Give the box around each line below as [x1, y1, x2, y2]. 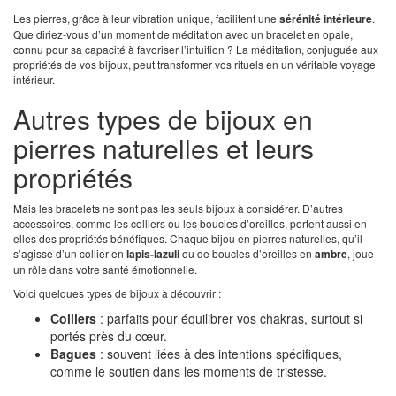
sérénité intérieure [279, 11, 372, 27]
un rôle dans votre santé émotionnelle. [13, 262, 197, 278]
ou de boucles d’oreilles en [179, 246, 315, 262]
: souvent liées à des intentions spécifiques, [96, 345, 342, 363]
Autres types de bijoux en [13, 100, 313, 139]
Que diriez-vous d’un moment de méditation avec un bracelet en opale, [13, 27, 353, 42]
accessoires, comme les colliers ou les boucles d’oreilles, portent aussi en [13, 216, 367, 232]
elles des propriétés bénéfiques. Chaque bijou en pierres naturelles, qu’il [13, 231, 362, 247]
